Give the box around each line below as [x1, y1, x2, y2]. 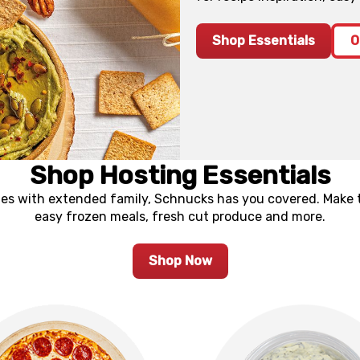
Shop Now [148, 252, 212, 268]
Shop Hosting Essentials [29, 159, 331, 190]
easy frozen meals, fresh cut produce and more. [35, 208, 325, 224]
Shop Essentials [212, 33, 315, 49]
